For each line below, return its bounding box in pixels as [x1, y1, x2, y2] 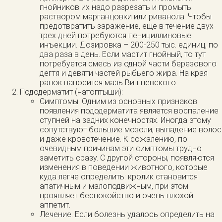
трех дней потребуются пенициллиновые [40, 31, 191, 41]
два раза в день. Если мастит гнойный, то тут [40, 50, 206, 59]
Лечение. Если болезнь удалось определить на [40, 210, 215, 220]
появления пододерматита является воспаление [40, 106, 219, 116]
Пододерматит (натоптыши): [20, 87, 123, 97]
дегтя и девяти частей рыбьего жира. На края [40, 68, 208, 78]
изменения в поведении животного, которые [40, 163, 208, 172]
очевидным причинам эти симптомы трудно [40, 144, 202, 154]
